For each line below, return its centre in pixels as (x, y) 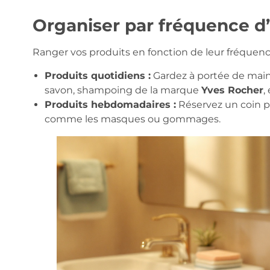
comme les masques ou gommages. (132, 119)
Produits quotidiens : (97, 75)
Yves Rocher (232, 90)
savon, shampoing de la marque (123, 90)
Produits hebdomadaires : (110, 104)
